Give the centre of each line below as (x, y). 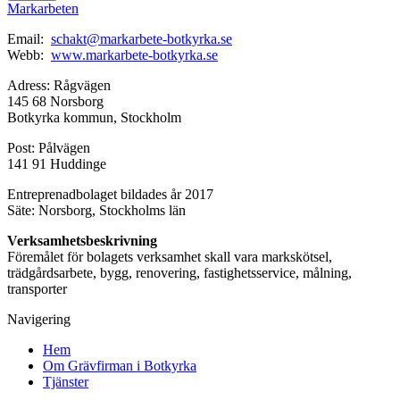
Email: (29, 39)
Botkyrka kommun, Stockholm (94, 118)
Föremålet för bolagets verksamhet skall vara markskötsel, (170, 257)
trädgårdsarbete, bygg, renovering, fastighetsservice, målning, (179, 273)
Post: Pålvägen (49, 148)
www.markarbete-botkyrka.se (134, 55)
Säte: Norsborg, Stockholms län (96, 211)
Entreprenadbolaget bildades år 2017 (110, 195)
